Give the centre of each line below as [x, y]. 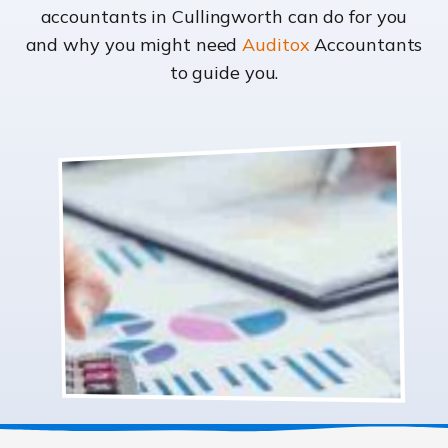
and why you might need [134, 45]
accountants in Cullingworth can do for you [224, 17]
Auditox [276, 45]
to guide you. [224, 73]
